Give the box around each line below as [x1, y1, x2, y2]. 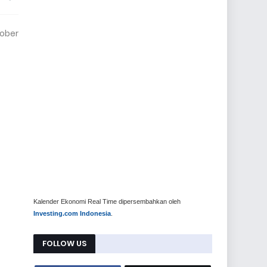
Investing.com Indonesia [33, 210, 111, 217]
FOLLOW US [42, 238, 86, 249]
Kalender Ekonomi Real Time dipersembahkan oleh [33, 198, 181, 205]
